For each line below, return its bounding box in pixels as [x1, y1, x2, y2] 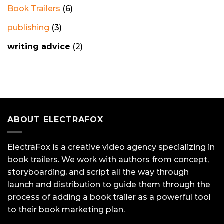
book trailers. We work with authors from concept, [7, 154, 209, 164]
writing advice [7, 42, 70, 52]
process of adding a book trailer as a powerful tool [7, 192, 211, 202]
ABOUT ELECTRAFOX [7, 115, 103, 125]
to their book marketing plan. [7, 204, 125, 214]
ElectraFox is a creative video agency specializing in [7, 142, 215, 152]
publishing [7, 23, 49, 33]
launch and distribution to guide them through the [7, 179, 210, 189]
